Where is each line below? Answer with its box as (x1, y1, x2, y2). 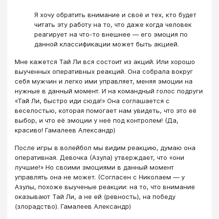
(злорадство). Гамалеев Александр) (15, 202, 131, 211)
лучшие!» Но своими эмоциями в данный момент (15, 163, 174, 172)
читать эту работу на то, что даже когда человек (34, 20, 192, 28)
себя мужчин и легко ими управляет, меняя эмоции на (15, 77, 193, 85)
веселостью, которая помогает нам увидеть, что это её (15, 107, 197, 114)
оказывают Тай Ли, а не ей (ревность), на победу (15, 193, 175, 201)
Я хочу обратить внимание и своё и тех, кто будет (34, 10, 197, 19)
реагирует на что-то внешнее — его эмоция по (34, 30, 188, 38)
